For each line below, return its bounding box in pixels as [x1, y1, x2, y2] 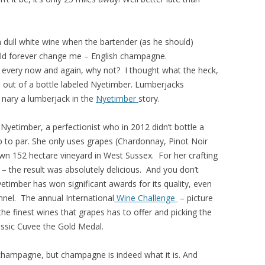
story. [138, 92, 160, 104]
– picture [177, 192, 213, 203]
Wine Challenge [114, 192, 177, 203]
